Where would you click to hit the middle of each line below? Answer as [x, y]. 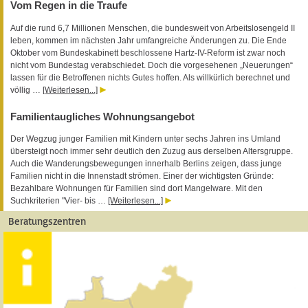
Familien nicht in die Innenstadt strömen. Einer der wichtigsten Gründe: [142, 176]
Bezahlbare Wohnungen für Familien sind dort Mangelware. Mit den [136, 189]
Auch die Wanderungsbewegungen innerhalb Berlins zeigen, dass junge [146, 164]
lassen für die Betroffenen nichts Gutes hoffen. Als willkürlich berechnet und [150, 77]
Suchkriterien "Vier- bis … [59, 201]
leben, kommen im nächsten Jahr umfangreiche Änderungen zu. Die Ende [148, 40]
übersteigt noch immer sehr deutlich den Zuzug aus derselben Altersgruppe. [152, 152]
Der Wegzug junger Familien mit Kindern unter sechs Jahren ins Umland [145, 139]
